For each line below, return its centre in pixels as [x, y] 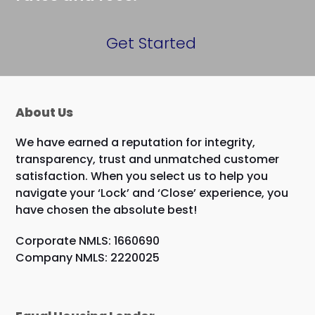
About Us [45, 112]
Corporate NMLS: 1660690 [88, 240]
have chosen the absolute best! [107, 210]
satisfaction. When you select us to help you [142, 176]
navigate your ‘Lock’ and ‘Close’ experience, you [152, 193]
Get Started [152, 43]
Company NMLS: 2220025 [88, 257]
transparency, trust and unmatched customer [148, 159]
